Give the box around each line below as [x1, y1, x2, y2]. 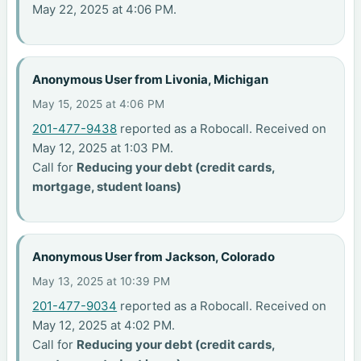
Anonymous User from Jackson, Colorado [32, 249, 276, 265]
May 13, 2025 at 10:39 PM [32, 274, 171, 288]
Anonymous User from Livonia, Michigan [32, 72, 269, 88]
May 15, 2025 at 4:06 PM [32, 97, 165, 110]
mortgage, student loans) [32, 178, 182, 194]
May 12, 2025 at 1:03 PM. [32, 139, 174, 156]
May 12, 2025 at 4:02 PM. [32, 317, 176, 333]
